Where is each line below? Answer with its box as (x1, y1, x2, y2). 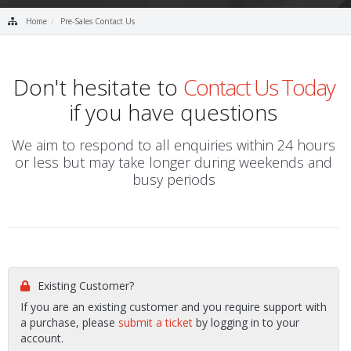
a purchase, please (20, 315, 118, 330)
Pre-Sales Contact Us (60, 16, 135, 27)
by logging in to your (193, 315, 299, 330)
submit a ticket (118, 315, 193, 330)
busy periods (132, 170, 215, 189)
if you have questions (70, 97, 277, 127)
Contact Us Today (183, 72, 335, 102)
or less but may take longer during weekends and (15, 153, 332, 172)
